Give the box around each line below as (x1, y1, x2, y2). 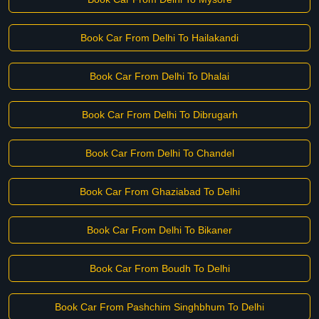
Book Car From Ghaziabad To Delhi (79, 186, 240, 197)
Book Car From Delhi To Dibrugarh (81, 109, 238, 120)
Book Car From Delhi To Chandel (85, 147, 234, 159)
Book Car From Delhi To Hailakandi (80, 32, 239, 43)
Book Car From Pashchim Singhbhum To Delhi (55, 301, 264, 313)
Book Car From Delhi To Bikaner (87, 224, 232, 236)
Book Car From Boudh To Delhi (89, 263, 230, 274)
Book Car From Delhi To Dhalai (90, 70, 229, 82)
